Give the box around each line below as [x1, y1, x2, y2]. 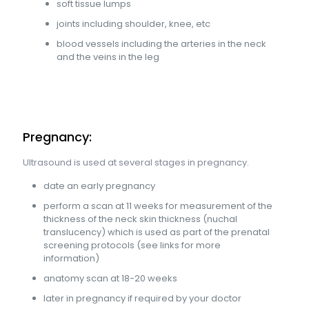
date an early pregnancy [43, 179, 155, 192]
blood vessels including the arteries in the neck [57, 37, 267, 50]
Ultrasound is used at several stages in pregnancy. [23, 155, 249, 169]
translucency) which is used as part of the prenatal [43, 225, 270, 239]
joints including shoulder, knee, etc [57, 17, 211, 30]
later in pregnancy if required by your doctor [43, 291, 241, 305]
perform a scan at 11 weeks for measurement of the [43, 199, 272, 212]
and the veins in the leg [57, 50, 160, 63]
